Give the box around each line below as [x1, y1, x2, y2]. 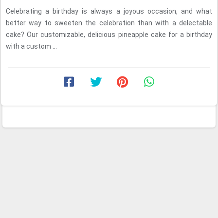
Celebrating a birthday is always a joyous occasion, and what [6, 7, 212, 15]
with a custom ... [6, 42, 57, 50]
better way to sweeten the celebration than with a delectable [6, 19, 212, 27]
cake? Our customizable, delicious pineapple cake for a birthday [6, 31, 212, 38]
